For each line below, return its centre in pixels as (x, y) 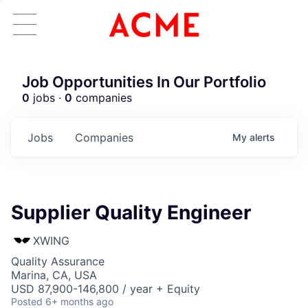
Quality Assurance (58, 261)
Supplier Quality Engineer (131, 212)
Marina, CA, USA (54, 275)
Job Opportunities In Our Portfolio (144, 82)
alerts (262, 137)
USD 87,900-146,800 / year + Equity (106, 289)
